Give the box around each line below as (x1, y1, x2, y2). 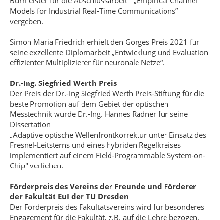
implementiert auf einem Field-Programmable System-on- (10, 150, 205, 160)
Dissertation (10, 119, 51, 129)
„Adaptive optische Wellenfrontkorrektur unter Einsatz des (10, 130, 206, 139)
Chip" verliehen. (10, 161, 63, 170)
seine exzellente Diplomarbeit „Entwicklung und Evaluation (10, 47, 208, 57)
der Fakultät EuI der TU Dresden (10, 192, 129, 201)
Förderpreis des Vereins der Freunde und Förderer (10, 181, 196, 191)
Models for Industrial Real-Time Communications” (10, 6, 178, 16)
